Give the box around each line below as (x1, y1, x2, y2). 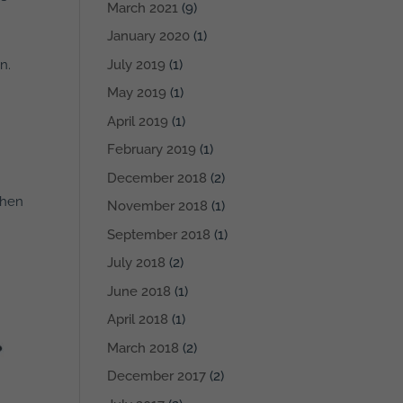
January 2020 (107, 28, 191, 45)
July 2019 (107, 56, 166, 73)
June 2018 (107, 282, 172, 300)
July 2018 (107, 255, 166, 272)
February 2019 (107, 141, 197, 158)
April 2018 (107, 311, 169, 328)
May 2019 (107, 85, 167, 102)
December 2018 (107, 169, 208, 186)
